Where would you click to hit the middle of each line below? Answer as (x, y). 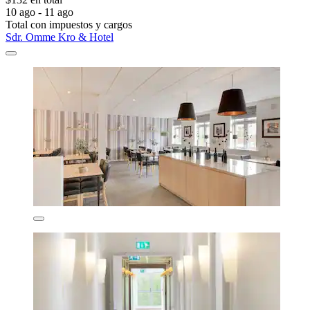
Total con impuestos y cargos (69, 25)
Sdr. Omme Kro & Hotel (60, 37)
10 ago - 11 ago (39, 12)
